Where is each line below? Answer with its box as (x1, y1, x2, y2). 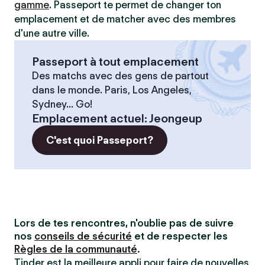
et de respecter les (132, 230, 228, 242)
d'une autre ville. (14, 27, 89, 39)
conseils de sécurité (34, 230, 132, 242)
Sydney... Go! (32, 98, 92, 110)
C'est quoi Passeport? (46, 134, 153, 146)
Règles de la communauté (14, 243, 137, 255)
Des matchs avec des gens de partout (32, 70, 209, 82)
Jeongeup (149, 111, 202, 125)
